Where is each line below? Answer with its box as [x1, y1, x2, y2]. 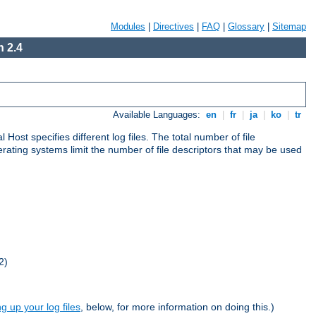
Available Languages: [113, 109, 204, 121]
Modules [111, 21, 145, 32]
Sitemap [272, 21, 306, 32]
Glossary [228, 21, 265, 32]
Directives [153, 21, 194, 32]
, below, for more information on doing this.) [80, 301, 274, 313]
